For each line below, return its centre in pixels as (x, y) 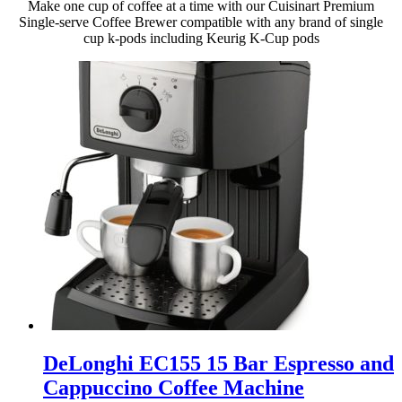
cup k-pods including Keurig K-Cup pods (201, 39)
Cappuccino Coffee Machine (174, 388)
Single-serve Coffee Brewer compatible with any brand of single (201, 22)
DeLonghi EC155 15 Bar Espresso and (218, 364)
